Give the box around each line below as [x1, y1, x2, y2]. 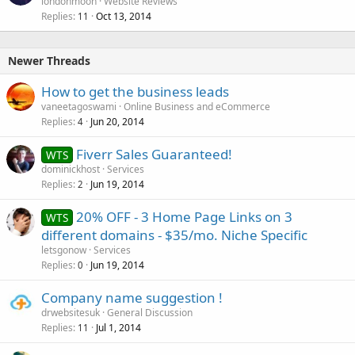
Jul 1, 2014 [96, 321, 141, 335]
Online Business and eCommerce [124, 100, 270, 114]
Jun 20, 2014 [90, 115, 144, 129]
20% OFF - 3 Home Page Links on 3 [75, 208, 292, 227]
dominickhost [41, 162, 100, 177]
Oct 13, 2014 [96, 10, 151, 24]
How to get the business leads [41, 82, 229, 101]
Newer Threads [8, 53, 90, 69]
